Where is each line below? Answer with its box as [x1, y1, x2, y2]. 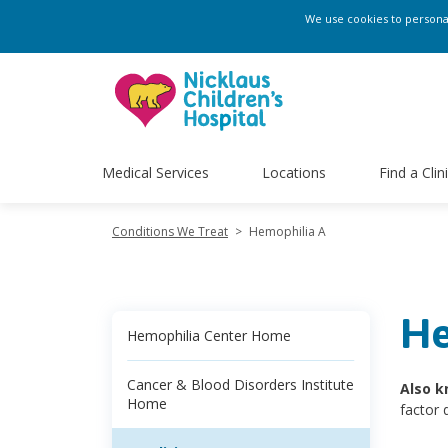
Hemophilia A [249, 223, 326, 240]
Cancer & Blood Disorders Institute [127, 375, 354, 394]
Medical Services [102, 162, 209, 182]
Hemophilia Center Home [127, 326, 291, 345]
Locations [261, 162, 326, 182]
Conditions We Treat [112, 223, 228, 240]
